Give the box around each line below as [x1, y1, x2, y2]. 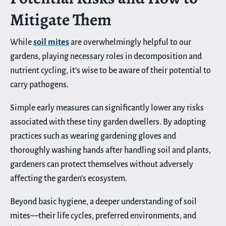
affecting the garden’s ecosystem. [10, 174, 127, 183]
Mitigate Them [10, 8, 111, 31]
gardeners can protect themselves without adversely [10, 159, 193, 169]
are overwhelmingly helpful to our [69, 37, 191, 47]
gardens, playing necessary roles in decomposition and [10, 51, 202, 61]
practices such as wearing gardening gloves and [10, 131, 176, 141]
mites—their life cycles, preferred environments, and [10, 211, 196, 220]
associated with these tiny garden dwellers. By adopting [10, 117, 206, 127]
